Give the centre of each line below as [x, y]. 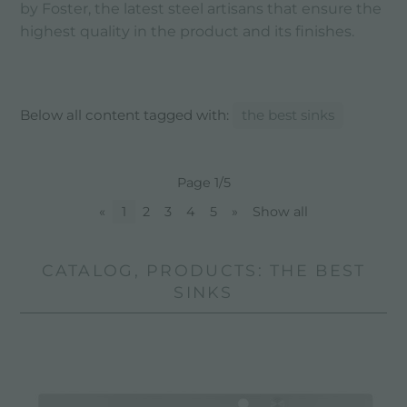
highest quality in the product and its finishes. [188, 31]
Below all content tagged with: [127, 114]
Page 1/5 [203, 182]
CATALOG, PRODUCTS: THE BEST [203, 270]
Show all [280, 211]
